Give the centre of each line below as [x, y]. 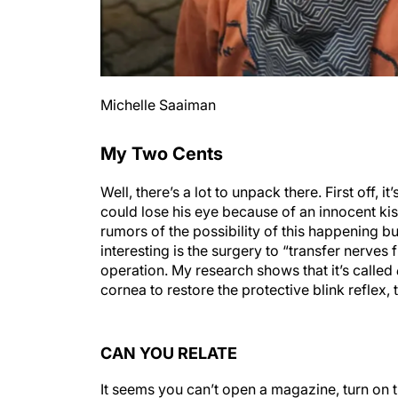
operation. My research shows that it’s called [248, 270]
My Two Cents [162, 154]
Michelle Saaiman [158, 105]
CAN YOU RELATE [169, 335]
